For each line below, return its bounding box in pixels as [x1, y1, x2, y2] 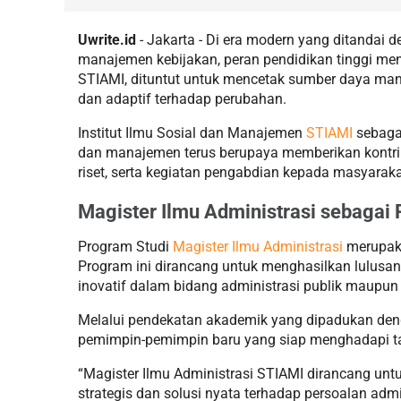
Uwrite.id [78, 30, 136, 48]
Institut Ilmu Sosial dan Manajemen [78, 124, 306, 141]
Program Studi [78, 237, 173, 255]
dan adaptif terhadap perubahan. [78, 90, 286, 107]
